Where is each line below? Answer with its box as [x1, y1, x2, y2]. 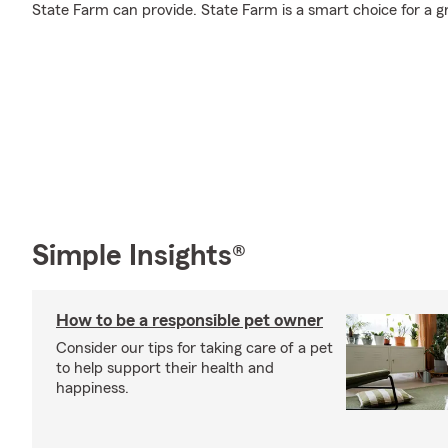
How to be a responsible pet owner [56, 310, 323, 329]
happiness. [56, 379, 129, 396]
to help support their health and [56, 359, 274, 376]
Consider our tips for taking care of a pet [56, 339, 333, 356]
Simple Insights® [32, 240, 246, 271]
